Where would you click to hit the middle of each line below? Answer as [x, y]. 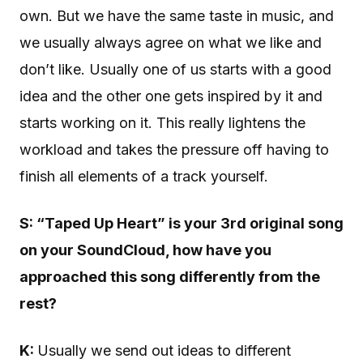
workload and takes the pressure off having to [174, 150]
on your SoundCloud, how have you [145, 250]
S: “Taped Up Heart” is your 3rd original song [181, 224]
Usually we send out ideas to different [164, 351]
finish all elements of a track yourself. [144, 177]
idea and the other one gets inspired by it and [171, 96]
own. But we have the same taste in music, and [177, 16]
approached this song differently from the [170, 277]
